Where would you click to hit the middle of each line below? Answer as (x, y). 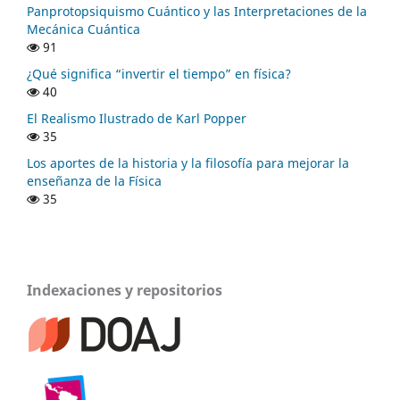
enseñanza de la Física (94, 181)
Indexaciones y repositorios (125, 290)
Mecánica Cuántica (83, 29)
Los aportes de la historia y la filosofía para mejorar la (188, 163)
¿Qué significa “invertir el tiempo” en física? (159, 74)
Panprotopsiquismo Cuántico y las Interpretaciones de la (197, 12)
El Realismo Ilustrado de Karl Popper (137, 119)
